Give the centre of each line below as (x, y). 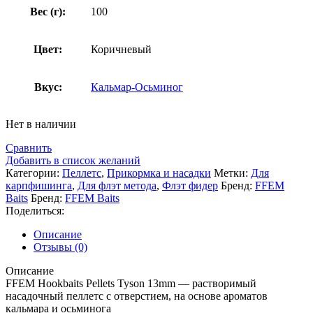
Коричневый (121, 49)
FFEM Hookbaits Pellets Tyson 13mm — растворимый (131, 283)
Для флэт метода (117, 185)
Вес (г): (48, 11)
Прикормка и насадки (159, 173)
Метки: (231, 173)
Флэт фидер (190, 185)
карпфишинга (39, 185)
